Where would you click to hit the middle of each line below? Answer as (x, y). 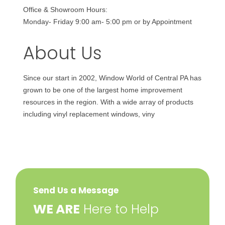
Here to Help (120, 209)
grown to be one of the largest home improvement (103, 90)
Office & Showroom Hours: (66, 10)
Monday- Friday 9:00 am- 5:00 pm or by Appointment (108, 22)
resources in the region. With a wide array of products (108, 102)
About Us (63, 53)
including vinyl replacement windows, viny (89, 114)
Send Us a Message (76, 190)
